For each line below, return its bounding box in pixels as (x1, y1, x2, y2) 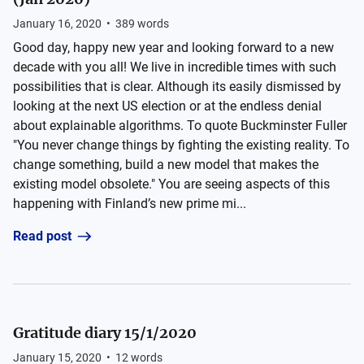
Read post (13, 228, 71, 244)
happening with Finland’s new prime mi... (13, 196, 246, 211)
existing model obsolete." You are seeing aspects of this (13, 176, 330, 192)
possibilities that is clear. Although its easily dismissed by (13, 79, 341, 94)
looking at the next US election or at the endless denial (13, 98, 322, 114)
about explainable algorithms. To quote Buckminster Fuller (13, 118, 347, 133)
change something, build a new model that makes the (13, 157, 318, 172)
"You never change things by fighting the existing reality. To (13, 137, 349, 153)
